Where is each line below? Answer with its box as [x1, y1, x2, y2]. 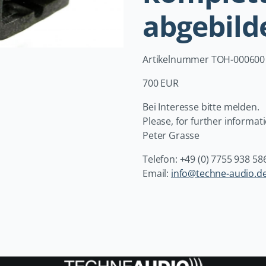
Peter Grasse [142, 128, 200, 142]
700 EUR [142, 76, 179, 90]
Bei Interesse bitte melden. [142, 100, 259, 113]
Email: [142, 166, 171, 180]
